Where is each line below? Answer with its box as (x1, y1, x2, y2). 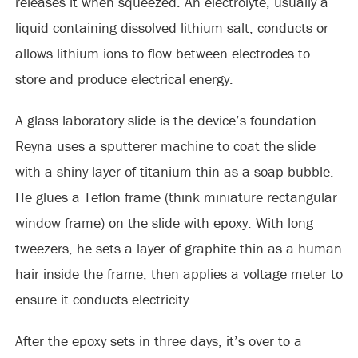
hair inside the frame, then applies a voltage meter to (14, 265, 343, 283)
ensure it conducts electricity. (14, 290, 193, 308)
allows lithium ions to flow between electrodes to (14, 44, 310, 62)
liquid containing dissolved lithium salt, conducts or (14, 18, 328, 37)
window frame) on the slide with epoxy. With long (14, 213, 313, 232)
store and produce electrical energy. (14, 70, 233, 88)
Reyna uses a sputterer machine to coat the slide (14, 137, 316, 155)
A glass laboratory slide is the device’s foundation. (14, 111, 320, 129)
